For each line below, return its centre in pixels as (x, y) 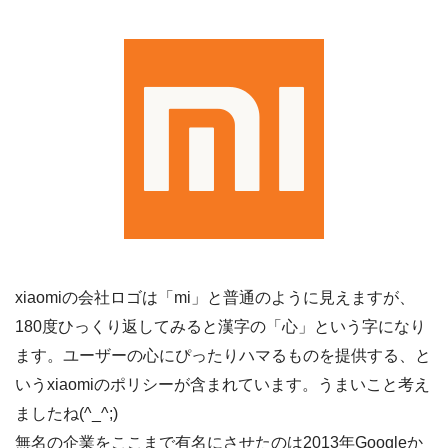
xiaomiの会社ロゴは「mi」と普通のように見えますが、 (215, 297)
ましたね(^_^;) (66, 413)
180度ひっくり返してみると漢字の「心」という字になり (220, 326)
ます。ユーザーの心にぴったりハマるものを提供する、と (223, 355)
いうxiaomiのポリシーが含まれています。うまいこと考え (222, 384)
